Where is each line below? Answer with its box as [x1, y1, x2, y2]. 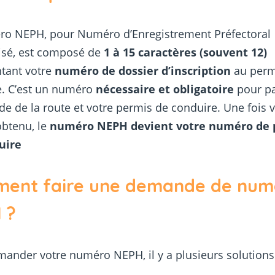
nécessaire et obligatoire [96, 82, 234, 97]
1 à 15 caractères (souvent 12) [104, 45, 268, 60]
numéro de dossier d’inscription [55, 63, 231, 79]
